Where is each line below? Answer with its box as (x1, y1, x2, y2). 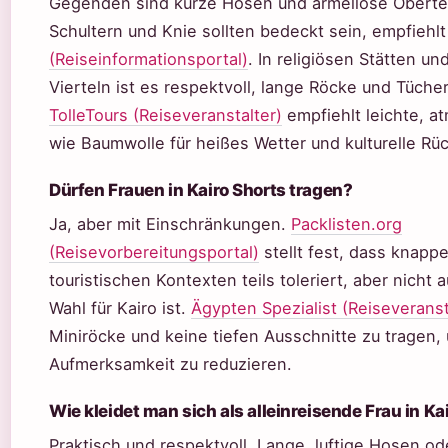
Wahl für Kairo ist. (49, 298, 191, 318)
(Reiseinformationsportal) (49, 49, 248, 69)
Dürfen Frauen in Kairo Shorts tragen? (49, 180, 353, 200)
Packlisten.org (291, 214, 402, 234)
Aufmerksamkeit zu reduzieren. (49, 354, 292, 374)
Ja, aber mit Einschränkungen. (49, 214, 291, 234)
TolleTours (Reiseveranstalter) (49, 105, 282, 125)
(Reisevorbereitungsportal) (49, 242, 259, 262)
